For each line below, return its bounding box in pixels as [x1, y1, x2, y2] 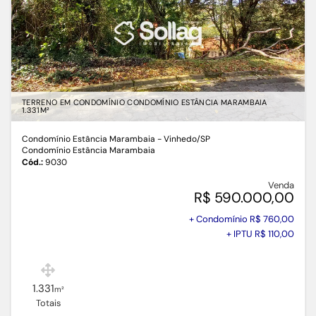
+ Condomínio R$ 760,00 [189, 213, 294, 226]
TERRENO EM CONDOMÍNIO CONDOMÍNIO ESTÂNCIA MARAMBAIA [22, 97, 267, 108]
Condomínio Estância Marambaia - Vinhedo [22, 133, 197, 145]
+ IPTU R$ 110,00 [226, 228, 294, 241]
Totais [35, 297, 61, 310]
